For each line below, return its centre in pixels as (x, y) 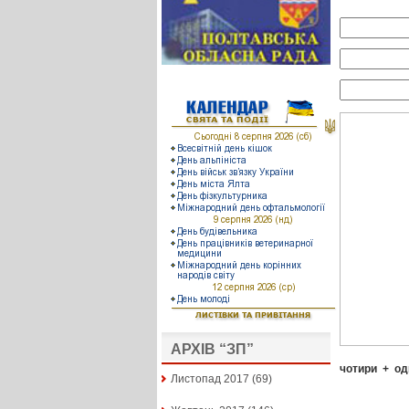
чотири (358, 368)
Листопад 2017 (210, 379)
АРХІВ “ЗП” (212, 350)
